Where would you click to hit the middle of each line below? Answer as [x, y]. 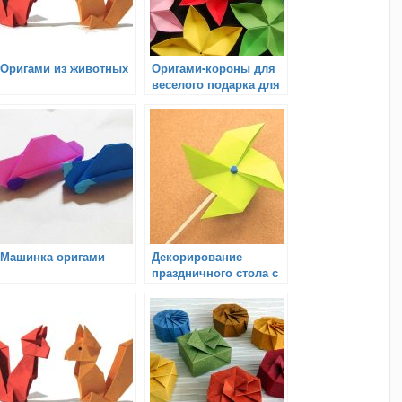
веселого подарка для [216, 83]
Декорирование [197, 256]
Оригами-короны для [214, 67]
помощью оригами [206, 288]
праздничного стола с [215, 272]
